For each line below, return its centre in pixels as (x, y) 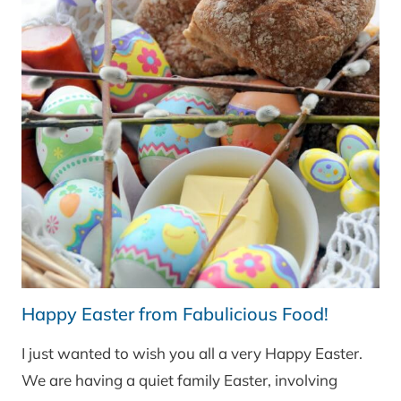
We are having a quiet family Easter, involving (179, 380)
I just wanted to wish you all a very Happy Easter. (192, 354)
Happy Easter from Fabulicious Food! (175, 314)
